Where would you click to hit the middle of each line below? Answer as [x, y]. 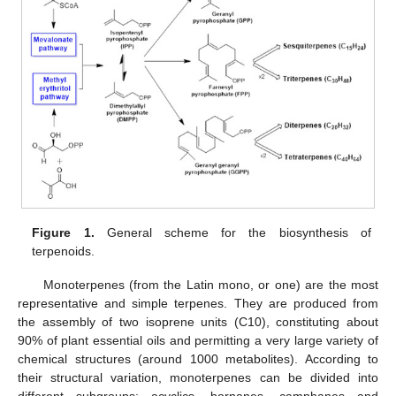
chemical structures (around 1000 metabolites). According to [198, 359]
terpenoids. [64, 251]
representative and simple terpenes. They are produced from [198, 304]
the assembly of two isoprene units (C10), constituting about [198, 322]
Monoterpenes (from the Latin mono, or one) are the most [210, 285]
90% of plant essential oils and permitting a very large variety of [198, 341]
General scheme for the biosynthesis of [232, 233]
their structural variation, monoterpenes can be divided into [198, 378]
